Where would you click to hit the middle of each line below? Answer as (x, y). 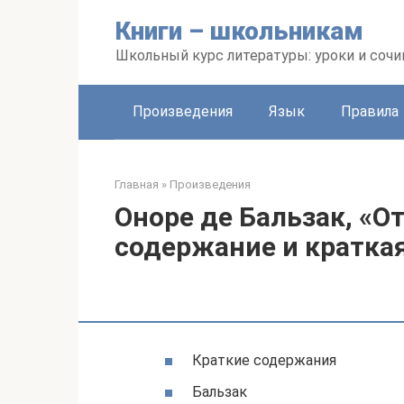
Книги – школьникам (239, 31)
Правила (370, 111)
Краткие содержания (264, 360)
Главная (137, 184)
